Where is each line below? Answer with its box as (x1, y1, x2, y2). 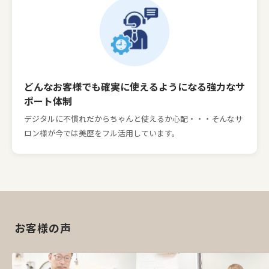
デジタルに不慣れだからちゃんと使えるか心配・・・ (24, 113, 211, 124)
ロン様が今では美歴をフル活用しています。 (24, 127, 180, 139)
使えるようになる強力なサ (130, 79, 245, 94)
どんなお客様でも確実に (24, 79, 130, 94)
